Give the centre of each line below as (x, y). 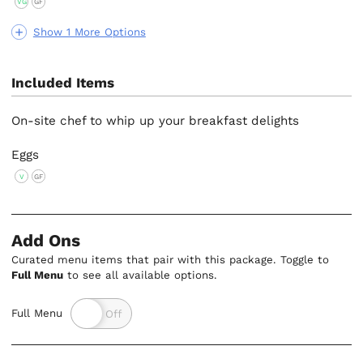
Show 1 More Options (89, 32)
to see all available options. (141, 275)
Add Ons (46, 240)
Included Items (63, 83)
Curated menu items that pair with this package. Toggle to (171, 259)
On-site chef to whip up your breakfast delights (156, 121)
